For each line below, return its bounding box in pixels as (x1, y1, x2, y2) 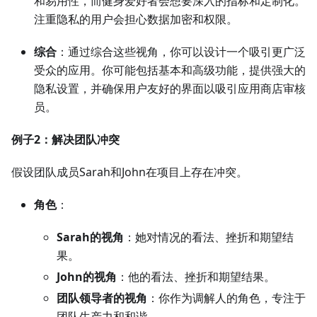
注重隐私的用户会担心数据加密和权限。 (34, 11, 238, 28)
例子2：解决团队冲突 (11, 132, 120, 148)
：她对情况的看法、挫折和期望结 (124, 229, 294, 246)
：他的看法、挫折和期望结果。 (117, 269, 275, 285)
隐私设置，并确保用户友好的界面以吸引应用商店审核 (34, 81, 306, 97)
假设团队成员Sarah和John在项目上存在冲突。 (11, 164, 248, 180)
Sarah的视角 (57, 229, 124, 246)
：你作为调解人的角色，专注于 (147, 290, 306, 306)
